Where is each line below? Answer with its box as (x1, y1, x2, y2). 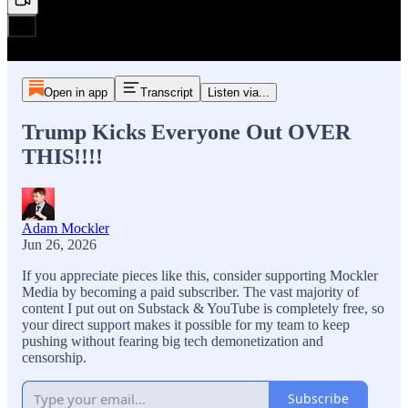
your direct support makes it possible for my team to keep (22, 316, 350, 332)
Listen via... (207, 86, 270, 99)
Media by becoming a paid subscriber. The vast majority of (22, 283, 359, 300)
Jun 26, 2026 (22, 236, 97, 252)
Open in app (43, 86, 107, 99)
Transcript (139, 86, 193, 99)
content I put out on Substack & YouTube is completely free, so (22, 300, 384, 316)
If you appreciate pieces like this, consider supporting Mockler (22, 267, 378, 283)
